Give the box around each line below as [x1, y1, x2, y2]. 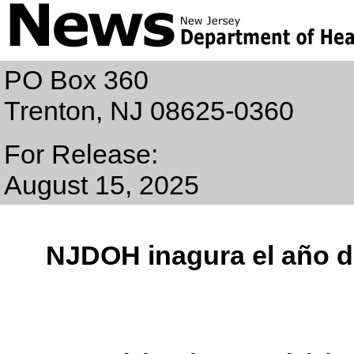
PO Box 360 [4, 65, 149, 95]
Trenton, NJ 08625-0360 [4, 96, 294, 126]
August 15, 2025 [4, 170, 199, 200]
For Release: [4, 139, 158, 169]
